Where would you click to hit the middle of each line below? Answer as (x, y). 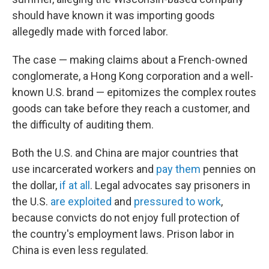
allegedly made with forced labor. (90, 32)
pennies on (228, 169)
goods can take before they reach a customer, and (131, 108)
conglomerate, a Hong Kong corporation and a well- (133, 76)
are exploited (81, 201)
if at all (75, 185)
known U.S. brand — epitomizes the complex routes (134, 92)
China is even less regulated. (80, 250)
